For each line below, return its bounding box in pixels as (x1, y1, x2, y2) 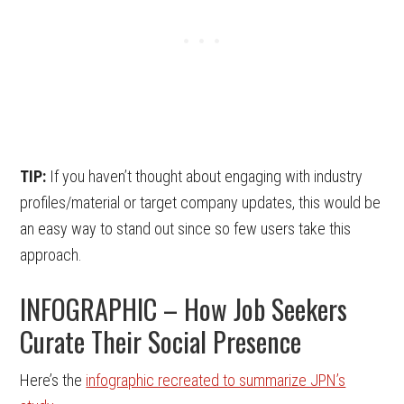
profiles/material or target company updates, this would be (20, 192, 381, 212)
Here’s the (20, 370, 87, 390)
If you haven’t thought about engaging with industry (46, 166, 363, 186)
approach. (20, 244, 83, 264)
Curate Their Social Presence (20, 320, 302, 362)
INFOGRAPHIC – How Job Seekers (20, 288, 348, 329)
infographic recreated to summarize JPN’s (86, 370, 346, 390)
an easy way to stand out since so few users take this (20, 218, 352, 238)
